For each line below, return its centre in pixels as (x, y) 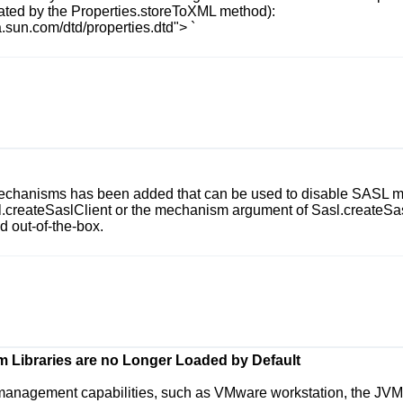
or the (133, 210)
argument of (270, 210)
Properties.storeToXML (143, 11)
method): (246, 11)
